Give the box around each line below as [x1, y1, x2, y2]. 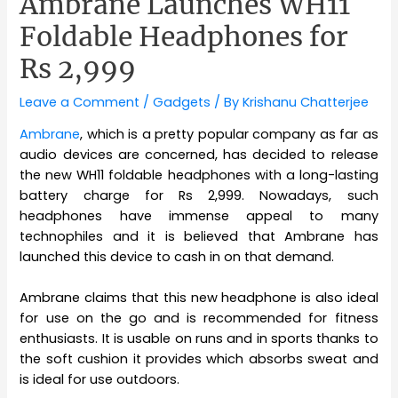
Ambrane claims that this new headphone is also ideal [20, 289, 378, 307]
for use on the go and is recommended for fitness [20, 309, 378, 328]
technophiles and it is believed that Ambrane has [20, 227, 378, 246]
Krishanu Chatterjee [243, 92, 370, 111]
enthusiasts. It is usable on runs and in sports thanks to [20, 330, 378, 348]
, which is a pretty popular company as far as [80, 125, 378, 144]
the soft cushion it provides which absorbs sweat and [20, 350, 378, 369]
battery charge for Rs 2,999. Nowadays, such [20, 187, 378, 205]
